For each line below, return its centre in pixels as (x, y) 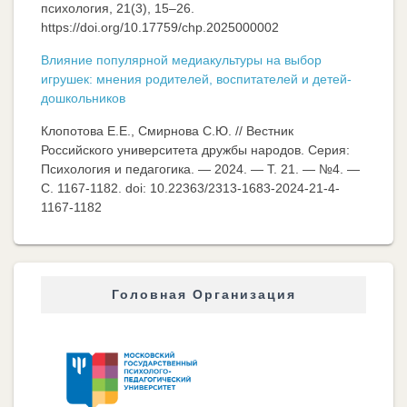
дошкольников (83, 99)
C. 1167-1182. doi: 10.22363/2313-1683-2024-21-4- (190, 189)
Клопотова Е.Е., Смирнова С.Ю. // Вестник (167, 131)
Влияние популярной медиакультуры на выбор (181, 60)
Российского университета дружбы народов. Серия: (195, 150)
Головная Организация (203, 295)
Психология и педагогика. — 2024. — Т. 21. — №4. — (200, 169)
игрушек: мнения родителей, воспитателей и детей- (196, 79)
